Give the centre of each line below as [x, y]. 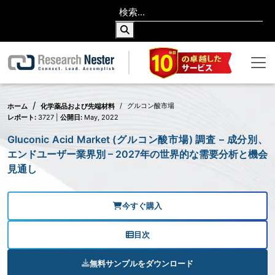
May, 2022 [100, 118]
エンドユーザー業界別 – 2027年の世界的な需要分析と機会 [137, 154]
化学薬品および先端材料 [78, 107]
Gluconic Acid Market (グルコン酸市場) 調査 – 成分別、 [137, 140]
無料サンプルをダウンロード [141, 264]
